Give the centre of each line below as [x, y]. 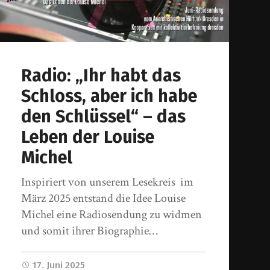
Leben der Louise [88, 137]
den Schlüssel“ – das [104, 116]
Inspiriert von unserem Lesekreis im [108, 182]
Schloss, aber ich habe [109, 96]
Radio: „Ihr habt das [101, 75]
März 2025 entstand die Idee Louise [104, 198]
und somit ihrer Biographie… [90, 231]
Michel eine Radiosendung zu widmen [112, 214]
